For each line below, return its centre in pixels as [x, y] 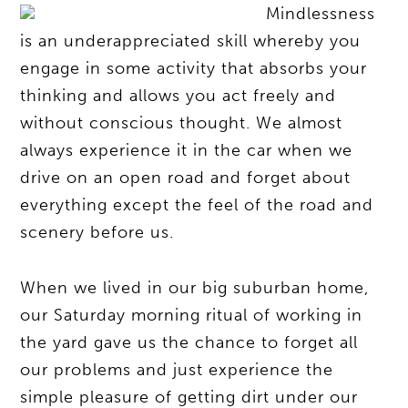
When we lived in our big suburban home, [195, 288]
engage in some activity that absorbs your [194, 68]
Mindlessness [321, 13]
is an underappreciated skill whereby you [191, 41]
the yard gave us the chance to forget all [189, 343]
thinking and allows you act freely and [178, 95]
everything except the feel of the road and [197, 204]
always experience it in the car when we [187, 150]
